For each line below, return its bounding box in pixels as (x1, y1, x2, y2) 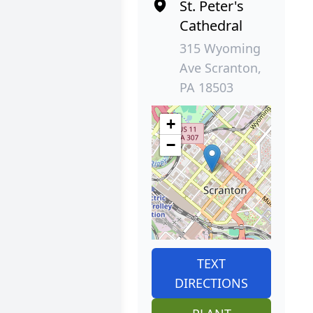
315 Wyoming (180, 39, 261, 57)
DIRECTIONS (175, 274, 249, 291)
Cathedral (180, 15, 243, 35)
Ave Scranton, (180, 59, 262, 76)
